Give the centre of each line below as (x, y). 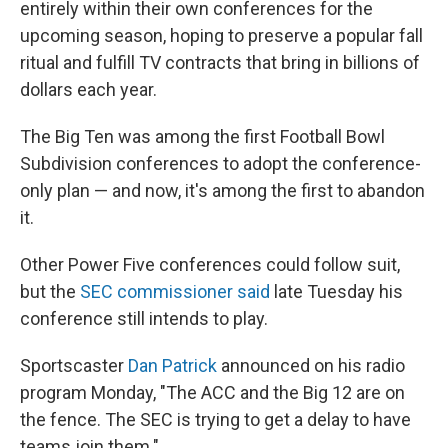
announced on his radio (311, 365)
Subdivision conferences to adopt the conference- (220, 163)
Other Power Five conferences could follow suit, (210, 264)
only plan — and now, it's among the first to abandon (222, 190)
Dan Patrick (172, 365)
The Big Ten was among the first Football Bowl (202, 136)
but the (50, 291)
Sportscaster (74, 365)
